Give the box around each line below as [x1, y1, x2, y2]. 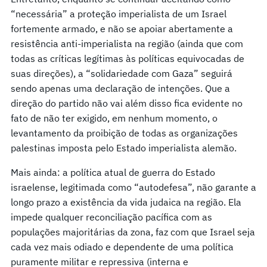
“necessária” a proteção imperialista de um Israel [11, 7, 226, 20]
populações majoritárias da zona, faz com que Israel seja [11, 225, 255, 238]
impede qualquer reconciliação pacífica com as [11, 210, 212, 223]
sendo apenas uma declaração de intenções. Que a [11, 82, 230, 94]
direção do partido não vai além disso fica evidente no [11, 97, 243, 109]
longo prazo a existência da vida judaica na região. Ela [11, 195, 241, 208]
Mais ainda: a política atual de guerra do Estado [11, 166, 215, 178]
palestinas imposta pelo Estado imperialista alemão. [11, 141, 237, 154]
